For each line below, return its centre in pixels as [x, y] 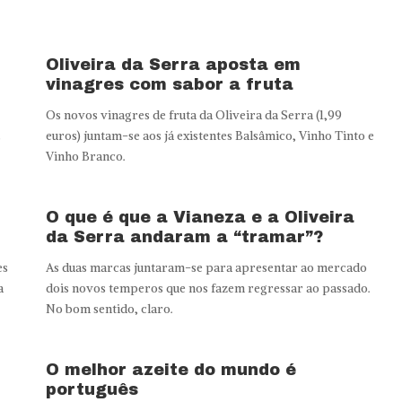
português [92, 390]
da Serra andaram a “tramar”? [184, 237]
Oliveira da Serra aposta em [173, 65]
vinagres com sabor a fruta [169, 85]
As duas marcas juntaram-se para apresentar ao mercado [206, 268]
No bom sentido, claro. [109, 310]
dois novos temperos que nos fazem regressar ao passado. [208, 289]
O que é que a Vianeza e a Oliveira [200, 218]
